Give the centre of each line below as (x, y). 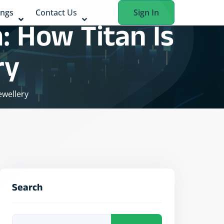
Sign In (146, 12)
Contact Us (56, 12)
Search (27, 189)
